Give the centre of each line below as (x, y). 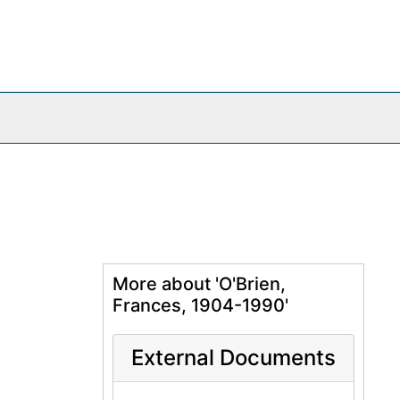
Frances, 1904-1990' (200, 305)
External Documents (233, 358)
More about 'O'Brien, (199, 284)
